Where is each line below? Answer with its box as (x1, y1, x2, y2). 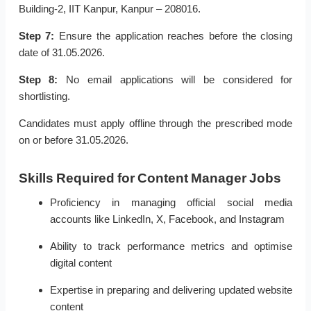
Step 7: (18, 30, 55, 42)
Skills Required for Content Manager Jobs (18, 171, 281, 186)
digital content (49, 257, 112, 269)
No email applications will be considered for (58, 74, 293, 86)
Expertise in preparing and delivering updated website (49, 284, 293, 296)
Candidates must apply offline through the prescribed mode (18, 117, 293, 130)
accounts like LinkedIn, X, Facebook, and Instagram (49, 213, 285, 226)
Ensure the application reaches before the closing (54, 30, 293, 42)
